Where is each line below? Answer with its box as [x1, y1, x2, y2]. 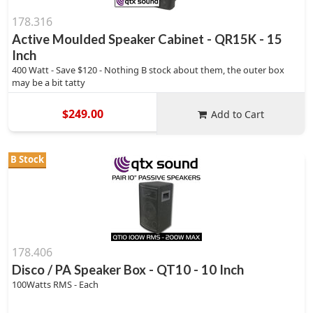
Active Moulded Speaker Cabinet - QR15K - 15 [12, 31, 282, 47]
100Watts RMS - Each [12, 278, 99, 291]
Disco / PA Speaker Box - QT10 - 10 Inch [12, 262, 244, 277]
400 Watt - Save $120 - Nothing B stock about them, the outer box [12, 64, 284, 76]
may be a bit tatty [12, 76, 85, 89]
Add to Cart [211, 107, 265, 121]
